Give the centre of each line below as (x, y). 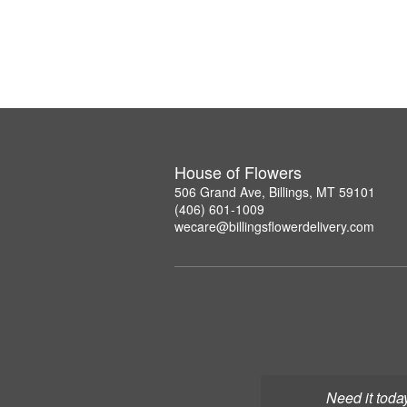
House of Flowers (238, 171)
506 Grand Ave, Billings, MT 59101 (275, 191)
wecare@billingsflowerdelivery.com (274, 226)
